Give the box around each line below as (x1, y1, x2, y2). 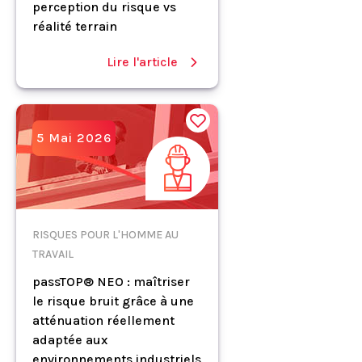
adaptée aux (32, 331, 107, 347)
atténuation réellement (32, 312, 175, 328)
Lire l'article (107, 53, 178, 69)
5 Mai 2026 (36, 129, 112, 145)
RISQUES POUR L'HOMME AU (32, 227, 179, 242)
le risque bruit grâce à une (32, 293, 194, 309)
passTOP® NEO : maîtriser (32, 273, 190, 289)
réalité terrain (32, 18, 117, 34)
